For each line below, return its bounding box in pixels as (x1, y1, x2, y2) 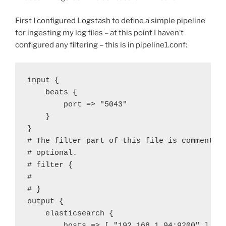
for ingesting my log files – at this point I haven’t (15, 28, 184, 38)
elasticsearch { (45, 209, 114, 218)
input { (27, 76, 59, 85)
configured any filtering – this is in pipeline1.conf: (15, 40, 187, 50)
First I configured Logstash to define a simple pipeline (15, 16, 205, 26)
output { (27, 197, 64, 206)
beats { (45, 88, 77, 97)
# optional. (27, 148, 77, 157)
